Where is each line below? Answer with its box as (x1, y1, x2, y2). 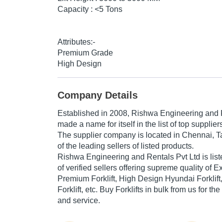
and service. (57, 196, 100, 205)
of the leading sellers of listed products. (57, 142, 194, 151)
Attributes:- (57, 38, 95, 47)
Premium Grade (57, 49, 113, 57)
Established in (57, 109, 110, 118)
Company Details (57, 90, 138, 101)
